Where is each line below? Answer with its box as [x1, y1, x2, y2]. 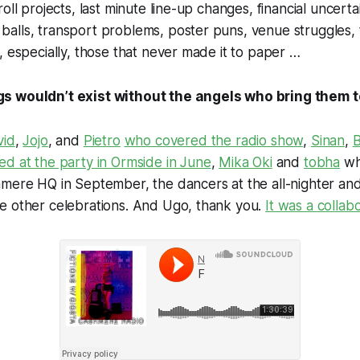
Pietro [83, 132, 121, 149]
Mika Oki [219, 153, 272, 170]
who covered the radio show [124, 132, 304, 149]
